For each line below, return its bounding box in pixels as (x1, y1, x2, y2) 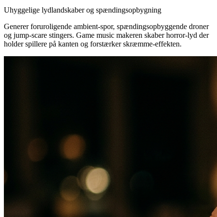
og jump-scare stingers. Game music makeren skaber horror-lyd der (4, 31, 209, 39)
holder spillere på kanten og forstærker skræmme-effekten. (4, 39, 182, 48)
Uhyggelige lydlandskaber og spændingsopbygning (4, 5, 161, 14)
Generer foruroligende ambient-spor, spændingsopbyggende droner (4, 22, 209, 31)
